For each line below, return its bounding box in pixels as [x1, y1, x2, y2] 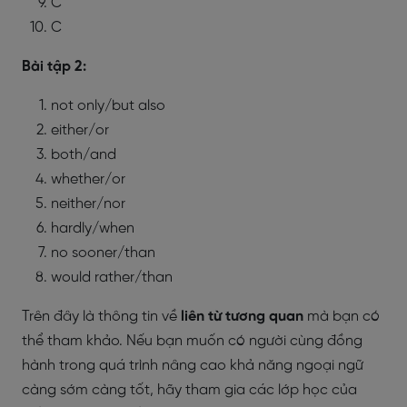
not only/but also [51, 97, 169, 114]
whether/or [51, 171, 129, 187]
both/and [51, 146, 120, 163]
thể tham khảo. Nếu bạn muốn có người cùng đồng [22, 333, 362, 349]
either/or [51, 122, 113, 138]
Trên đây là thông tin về [22, 308, 181, 324]
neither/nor [51, 195, 129, 212]
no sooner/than [51, 244, 159, 261]
